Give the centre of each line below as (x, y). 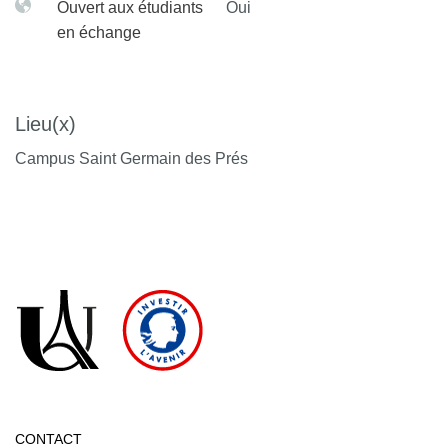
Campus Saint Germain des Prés (131, 158)
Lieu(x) (45, 124)
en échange (99, 32)
